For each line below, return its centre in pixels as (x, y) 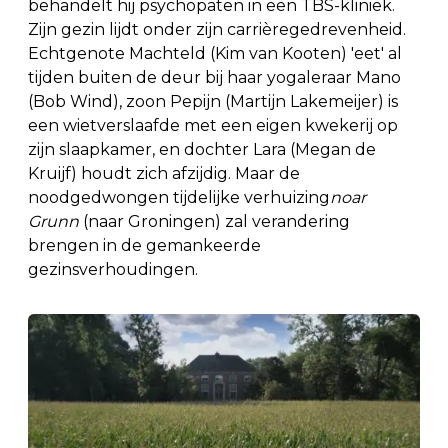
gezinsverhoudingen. (113, 269)
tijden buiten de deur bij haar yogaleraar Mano (214, 77)
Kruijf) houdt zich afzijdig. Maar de (164, 173)
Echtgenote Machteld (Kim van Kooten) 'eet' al (215, 53)
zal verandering (287, 221)
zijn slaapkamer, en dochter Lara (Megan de (202, 149)
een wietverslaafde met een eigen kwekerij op (213, 125)
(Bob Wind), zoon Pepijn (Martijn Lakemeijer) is (213, 101)
